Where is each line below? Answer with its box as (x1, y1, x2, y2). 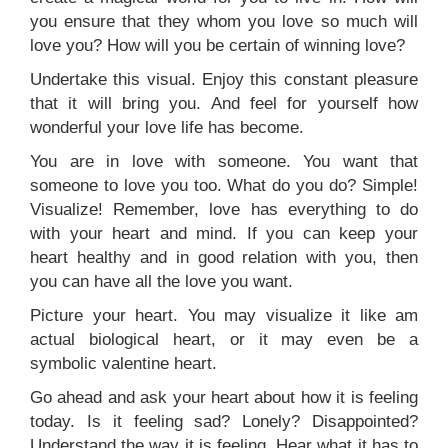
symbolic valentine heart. (30, 354, 217, 374)
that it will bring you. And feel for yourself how (30, 94, 418, 114)
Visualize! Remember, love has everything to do (30, 200, 418, 220)
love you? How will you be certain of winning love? (30, 36, 405, 56)
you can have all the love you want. (30, 272, 293, 292)
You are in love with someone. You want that (30, 152, 418, 172)
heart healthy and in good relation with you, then (30, 248, 418, 268)
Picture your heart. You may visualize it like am (30, 306, 418, 326)
